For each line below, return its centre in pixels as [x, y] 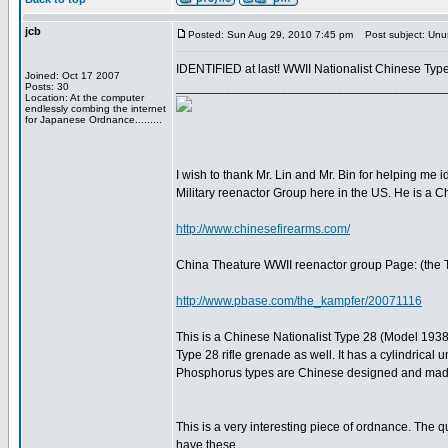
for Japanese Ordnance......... [93, 119]
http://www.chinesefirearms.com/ [263, 229]
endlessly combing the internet [95, 108]
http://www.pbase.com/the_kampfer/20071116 [299, 301]
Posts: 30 [47, 86]
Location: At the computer [84, 97]
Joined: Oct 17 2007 [72, 75]
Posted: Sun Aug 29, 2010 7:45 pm [270, 34]
